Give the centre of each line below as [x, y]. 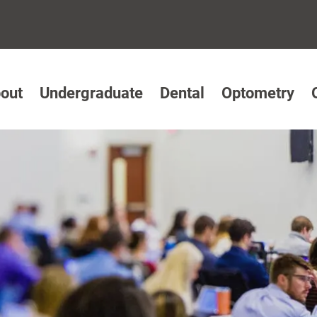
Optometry [258, 93]
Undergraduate [91, 93]
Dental [182, 93]
